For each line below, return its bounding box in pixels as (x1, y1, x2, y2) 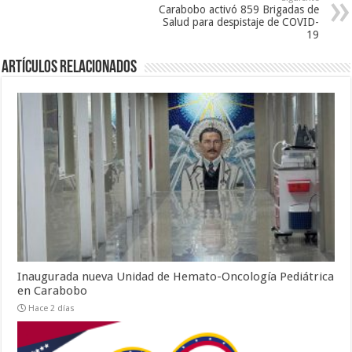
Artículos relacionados (2, 59, 137, 78)
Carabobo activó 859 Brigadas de (158, 3, 319, 16)
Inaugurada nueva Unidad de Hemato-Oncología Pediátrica (17, 269, 335, 284)
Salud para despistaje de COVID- (162, 16, 319, 29)
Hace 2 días (28, 302, 75, 313)
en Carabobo (17, 283, 88, 298)
